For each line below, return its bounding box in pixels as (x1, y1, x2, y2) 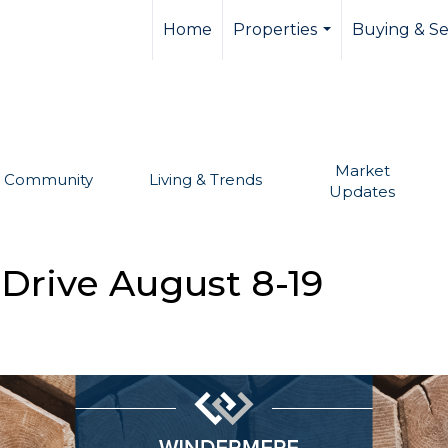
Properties (233, 20, 317, 39)
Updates (329, 182, 396, 201)
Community (3, 170, 93, 189)
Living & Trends (148, 170, 262, 189)
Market (334, 161, 390, 180)
